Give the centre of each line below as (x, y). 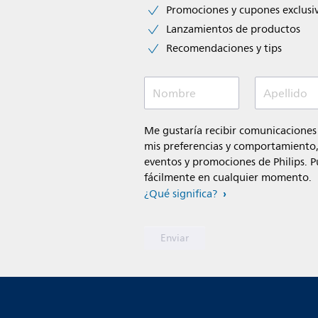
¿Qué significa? (181, 194)
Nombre (174, 94)
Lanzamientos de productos (233, 30)
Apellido (286, 94)
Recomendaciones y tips (224, 49)
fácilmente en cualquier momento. (228, 178)
